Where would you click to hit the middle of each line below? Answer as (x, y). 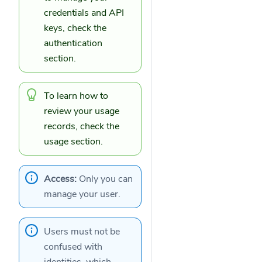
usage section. (73, 142)
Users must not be (82, 232)
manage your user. (82, 194)
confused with (73, 247)
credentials (66, 13)
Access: (60, 179)
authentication (73, 43)
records (60, 126)
